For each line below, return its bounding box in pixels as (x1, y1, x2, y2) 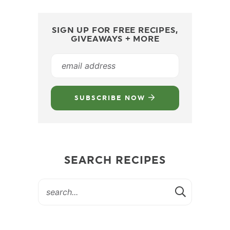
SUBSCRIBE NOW (74, 94, 148, 102)
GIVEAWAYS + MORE (70, 34, 160, 44)
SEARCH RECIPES (64, 154, 166, 167)
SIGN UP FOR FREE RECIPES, (52, 25, 178, 35)
